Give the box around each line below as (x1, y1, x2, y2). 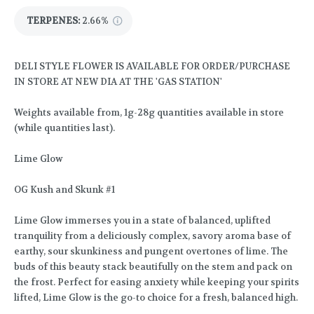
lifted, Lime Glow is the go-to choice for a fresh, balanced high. (14, 292, 298, 304)
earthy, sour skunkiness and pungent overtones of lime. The (14, 245, 288, 258)
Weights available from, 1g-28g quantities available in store (14, 107, 284, 119)
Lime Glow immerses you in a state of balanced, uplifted (14, 214, 271, 227)
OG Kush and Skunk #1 (14, 184, 115, 196)
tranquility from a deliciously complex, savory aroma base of (14, 230, 291, 243)
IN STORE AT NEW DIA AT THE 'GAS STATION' (14, 76, 222, 88)
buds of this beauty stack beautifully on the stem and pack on (14, 261, 292, 273)
